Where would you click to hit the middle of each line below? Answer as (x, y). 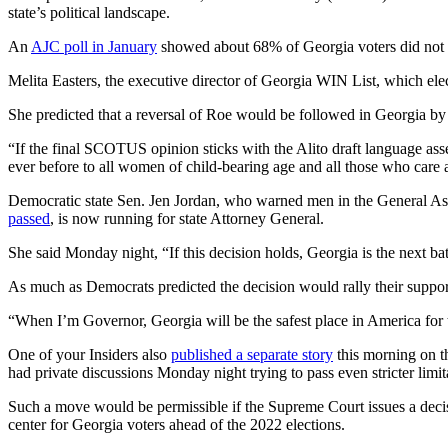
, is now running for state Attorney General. (187, 219)
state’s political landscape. (89, 13)
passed (29, 219)
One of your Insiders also (89, 355)
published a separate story (252, 355)
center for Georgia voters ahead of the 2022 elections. (176, 425)
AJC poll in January (94, 47)
